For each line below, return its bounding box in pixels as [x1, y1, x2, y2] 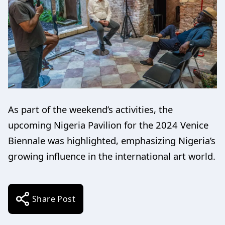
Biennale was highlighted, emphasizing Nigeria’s [8, 134, 215, 147]
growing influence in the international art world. [8, 150, 215, 163]
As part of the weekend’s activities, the [8, 103, 173, 116]
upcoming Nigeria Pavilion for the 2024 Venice [8, 119, 208, 132]
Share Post [32, 193, 75, 205]
